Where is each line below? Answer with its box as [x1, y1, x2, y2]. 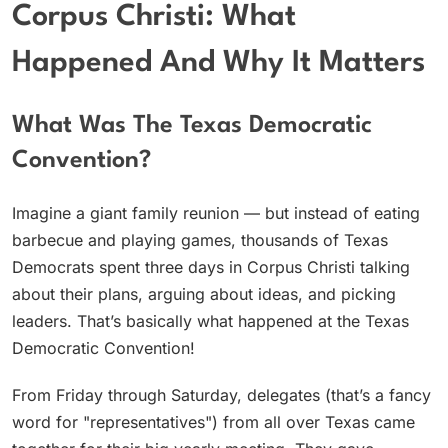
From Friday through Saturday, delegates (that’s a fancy [12, 385, 431, 406]
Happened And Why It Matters [12, 49, 425, 79]
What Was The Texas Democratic [12, 113, 372, 138]
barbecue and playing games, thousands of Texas [12, 230, 388, 251]
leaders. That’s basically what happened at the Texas [12, 311, 409, 332]
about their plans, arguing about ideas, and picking [12, 284, 396, 305]
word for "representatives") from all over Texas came [12, 412, 415, 433]
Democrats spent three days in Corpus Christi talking [12, 257, 410, 278]
